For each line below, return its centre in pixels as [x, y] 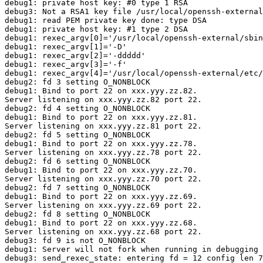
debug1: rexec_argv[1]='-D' [66, 47]
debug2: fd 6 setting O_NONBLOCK [77, 161]
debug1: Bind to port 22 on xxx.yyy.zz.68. [101, 223]
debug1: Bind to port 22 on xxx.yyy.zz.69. [101, 197]
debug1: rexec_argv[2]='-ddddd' [75, 56]
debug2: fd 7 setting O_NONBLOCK [77, 188]
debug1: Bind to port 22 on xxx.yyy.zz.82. [101, 91]
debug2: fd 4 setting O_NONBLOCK [77, 109]
